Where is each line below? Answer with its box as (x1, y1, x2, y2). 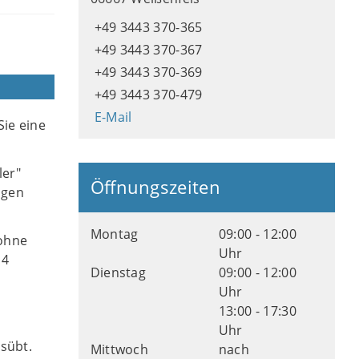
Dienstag (90, 264, 147, 281)
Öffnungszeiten (90, 175, 221, 199)
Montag (90, 225, 139, 243)
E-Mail (94, 108, 132, 126)
